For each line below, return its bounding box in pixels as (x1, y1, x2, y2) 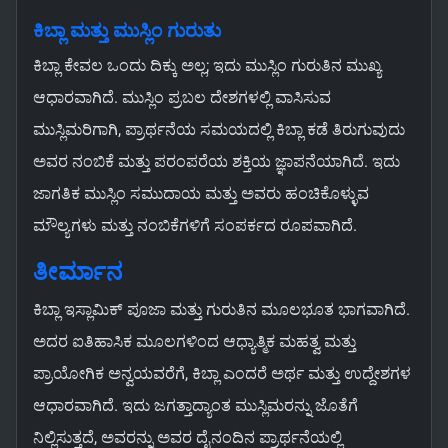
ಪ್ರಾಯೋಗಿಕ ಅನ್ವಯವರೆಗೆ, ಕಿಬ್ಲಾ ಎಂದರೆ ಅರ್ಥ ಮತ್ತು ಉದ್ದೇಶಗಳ (33, 364, 411, 384)
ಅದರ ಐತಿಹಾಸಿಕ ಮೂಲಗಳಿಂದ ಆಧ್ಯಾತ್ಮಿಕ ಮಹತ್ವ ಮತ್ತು (33, 332, 356, 352)
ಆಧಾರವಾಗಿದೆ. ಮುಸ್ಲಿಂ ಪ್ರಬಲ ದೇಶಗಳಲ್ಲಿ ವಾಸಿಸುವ (33, 88, 331, 108)
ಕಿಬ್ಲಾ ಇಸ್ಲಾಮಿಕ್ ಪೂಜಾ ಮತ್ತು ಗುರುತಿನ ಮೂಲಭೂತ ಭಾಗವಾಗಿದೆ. (33, 300, 410, 320)
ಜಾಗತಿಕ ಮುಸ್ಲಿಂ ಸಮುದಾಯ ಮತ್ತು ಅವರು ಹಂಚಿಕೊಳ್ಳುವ (33, 184, 369, 204)
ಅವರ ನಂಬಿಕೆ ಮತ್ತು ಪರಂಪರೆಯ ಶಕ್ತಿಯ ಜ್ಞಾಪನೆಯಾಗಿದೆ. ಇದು (33, 152, 400, 172)
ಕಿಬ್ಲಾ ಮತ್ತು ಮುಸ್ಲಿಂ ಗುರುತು (33, 20, 221, 43)
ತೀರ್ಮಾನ (33, 258, 122, 287)
